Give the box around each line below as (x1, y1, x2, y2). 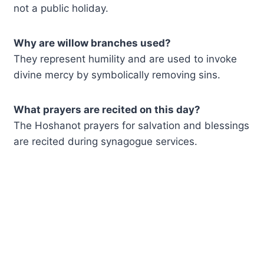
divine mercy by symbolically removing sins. (14, 68, 221, 81)
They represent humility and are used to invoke (14, 52, 237, 65)
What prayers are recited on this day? (14, 103, 201, 115)
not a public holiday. (14, 2, 109, 14)
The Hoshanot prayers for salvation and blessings (14, 119, 250, 131)
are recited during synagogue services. (14, 135, 198, 147)
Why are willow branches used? (14, 37, 171, 49)
